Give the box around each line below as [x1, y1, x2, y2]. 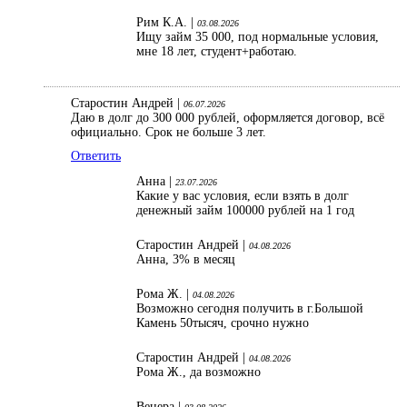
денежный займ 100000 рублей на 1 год [136, 203, 354, 218]
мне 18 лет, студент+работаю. [136, 45, 301, 59]
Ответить [71, 149, 121, 164]
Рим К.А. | [136, 15, 197, 30]
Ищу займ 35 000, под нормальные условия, [136, 30, 379, 45]
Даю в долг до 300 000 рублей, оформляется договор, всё [71, 111, 384, 125]
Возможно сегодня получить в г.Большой [136, 302, 363, 316]
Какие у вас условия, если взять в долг [136, 189, 349, 203]
